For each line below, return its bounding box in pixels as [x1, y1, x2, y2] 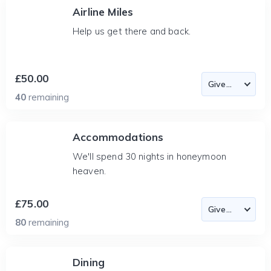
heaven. [73, 165, 106, 177]
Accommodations [73, 131, 164, 143]
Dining [73, 256, 105, 269]
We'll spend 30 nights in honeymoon [73, 151, 227, 162]
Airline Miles [73, 5, 134, 18]
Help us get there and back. [73, 25, 191, 37]
